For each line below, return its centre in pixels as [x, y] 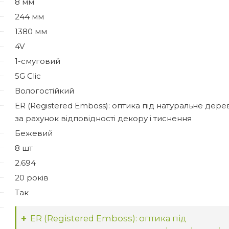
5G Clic [28, 76]
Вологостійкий [44, 90]
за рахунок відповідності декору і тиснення [103, 118]
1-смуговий [38, 61]
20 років [32, 177]
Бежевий [34, 133]
